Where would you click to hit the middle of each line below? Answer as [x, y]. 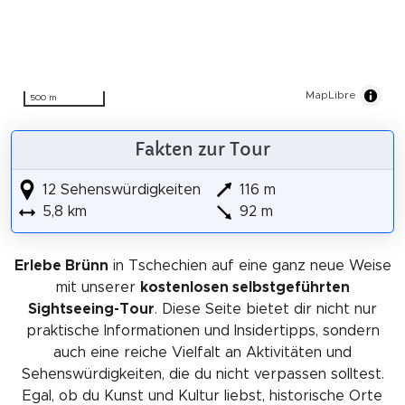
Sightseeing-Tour [91, 309]
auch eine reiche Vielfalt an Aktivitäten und [202, 352]
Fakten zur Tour [202, 150]
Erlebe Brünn [61, 265]
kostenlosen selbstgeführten [245, 287]
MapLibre [331, 94]
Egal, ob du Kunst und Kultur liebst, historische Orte [202, 396]
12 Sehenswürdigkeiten [119, 189]
